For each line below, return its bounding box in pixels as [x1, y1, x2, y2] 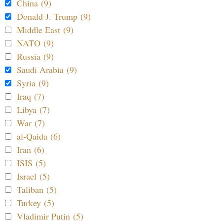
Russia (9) [17, 50, 54, 62]
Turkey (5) [17, 196, 54, 209]
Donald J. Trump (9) [17, 10, 91, 22]
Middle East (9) [17, 23, 74, 36]
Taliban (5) [17, 183, 57, 195]
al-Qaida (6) [17, 130, 61, 142]
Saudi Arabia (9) [17, 63, 77, 75]
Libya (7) [17, 103, 50, 115]
